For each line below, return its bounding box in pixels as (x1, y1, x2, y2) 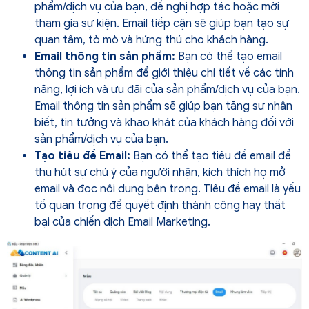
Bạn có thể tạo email (175, 50, 282, 64)
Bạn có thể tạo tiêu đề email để (130, 149, 291, 163)
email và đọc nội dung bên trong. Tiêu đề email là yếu (34, 182, 301, 197)
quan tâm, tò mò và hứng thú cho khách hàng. (34, 33, 268, 48)
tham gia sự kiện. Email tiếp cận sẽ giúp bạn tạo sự (34, 17, 289, 31)
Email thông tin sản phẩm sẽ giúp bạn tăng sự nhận (34, 99, 292, 114)
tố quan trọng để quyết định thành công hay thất (34, 199, 286, 213)
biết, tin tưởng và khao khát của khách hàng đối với (34, 116, 294, 130)
